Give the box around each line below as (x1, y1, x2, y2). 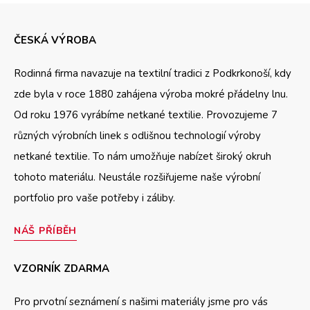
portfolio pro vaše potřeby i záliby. (14, 191, 175, 206)
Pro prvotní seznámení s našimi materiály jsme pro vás (14, 294, 268, 309)
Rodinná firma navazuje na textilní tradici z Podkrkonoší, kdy (14, 66, 291, 81)
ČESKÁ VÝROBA (14, 33, 96, 48)
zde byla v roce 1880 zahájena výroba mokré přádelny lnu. (14, 87, 288, 102)
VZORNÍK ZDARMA (14, 261, 109, 275)
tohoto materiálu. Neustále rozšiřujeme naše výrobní (14, 170, 260, 185)
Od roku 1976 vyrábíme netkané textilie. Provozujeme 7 (14, 108, 277, 122)
